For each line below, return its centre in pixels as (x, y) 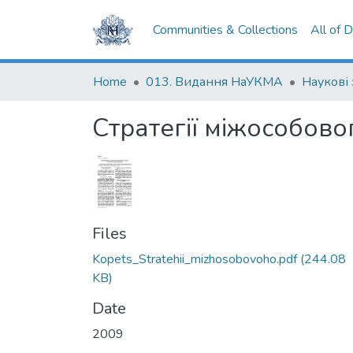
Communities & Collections (226, 30)
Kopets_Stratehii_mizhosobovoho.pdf (195, 259)
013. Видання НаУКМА (214, 82)
